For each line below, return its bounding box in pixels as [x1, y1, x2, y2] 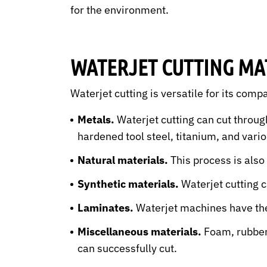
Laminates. [77, 201, 133, 215]
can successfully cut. [77, 241, 177, 256]
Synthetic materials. [77, 177, 179, 191]
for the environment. [70, 3, 169, 17]
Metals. [77, 113, 117, 127]
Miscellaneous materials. [77, 225, 201, 239]
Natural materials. [77, 153, 170, 167]
